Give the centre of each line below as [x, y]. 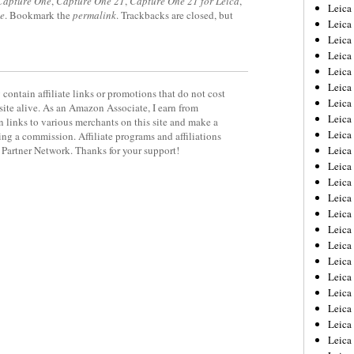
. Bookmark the [39, 15]
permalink [94, 15]
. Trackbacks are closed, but [175, 15]
